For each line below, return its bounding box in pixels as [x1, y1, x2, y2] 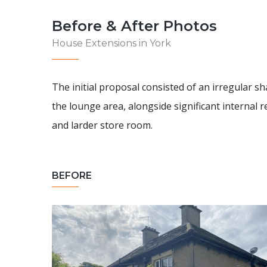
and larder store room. [52, 119, 153, 132]
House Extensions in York [52, 38, 171, 49]
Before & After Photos [52, 17, 217, 35]
